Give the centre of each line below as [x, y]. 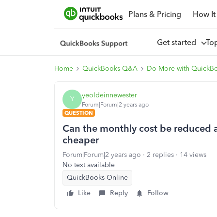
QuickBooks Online [97, 178]
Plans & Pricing [155, 14]
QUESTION [79, 113]
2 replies [160, 155]
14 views [193, 155]
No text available [89, 165]
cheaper [81, 140]
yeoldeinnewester [109, 95]
